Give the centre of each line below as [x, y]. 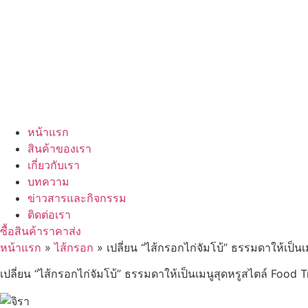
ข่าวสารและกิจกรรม [77, 198]
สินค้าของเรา [59, 148]
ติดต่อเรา [49, 214]
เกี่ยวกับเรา [54, 165]
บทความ [48, 181]
